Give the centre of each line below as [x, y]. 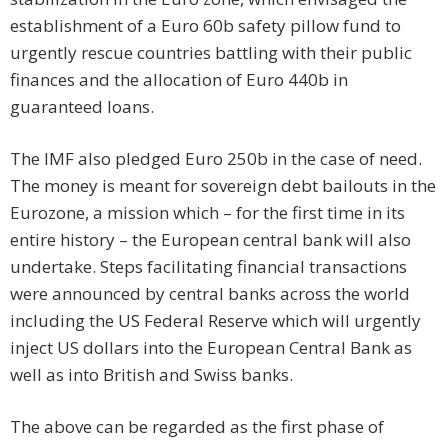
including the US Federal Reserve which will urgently [215, 321]
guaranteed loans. [82, 107]
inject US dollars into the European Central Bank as [211, 348]
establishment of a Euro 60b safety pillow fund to [205, 26]
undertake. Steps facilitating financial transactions [208, 267]
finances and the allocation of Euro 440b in [179, 80]
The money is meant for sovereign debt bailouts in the [223, 186]
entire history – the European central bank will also [210, 240]
